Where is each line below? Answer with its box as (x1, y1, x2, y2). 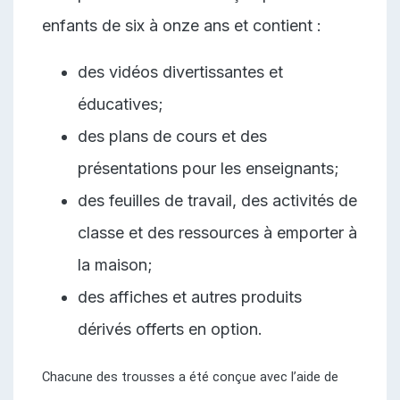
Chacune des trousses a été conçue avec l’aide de (42, 368, 338, 385)
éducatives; (78, 94, 163, 113)
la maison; (78, 254, 153, 274)
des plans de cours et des (78, 126, 267, 146)
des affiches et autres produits (78, 287, 302, 306)
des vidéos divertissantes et (78, 62, 283, 81)
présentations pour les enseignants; (78, 158, 339, 178)
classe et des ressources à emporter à (78, 222, 357, 242)
